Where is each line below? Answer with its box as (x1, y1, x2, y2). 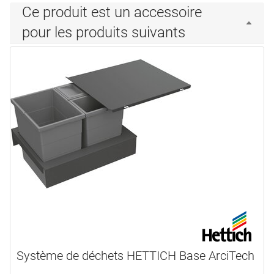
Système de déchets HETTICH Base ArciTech (17, 248, 254, 264)
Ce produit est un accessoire (22, 4, 202, 21)
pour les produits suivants (22, 24, 185, 42)
